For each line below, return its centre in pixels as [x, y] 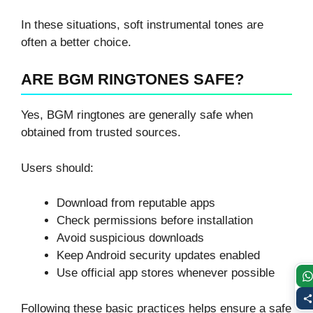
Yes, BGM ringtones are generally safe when [137, 115]
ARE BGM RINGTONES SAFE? [132, 80]
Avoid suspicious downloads [130, 238]
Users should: [57, 168]
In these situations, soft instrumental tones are [142, 25]
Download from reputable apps [136, 203]
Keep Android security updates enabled [158, 256]
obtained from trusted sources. [101, 133]
